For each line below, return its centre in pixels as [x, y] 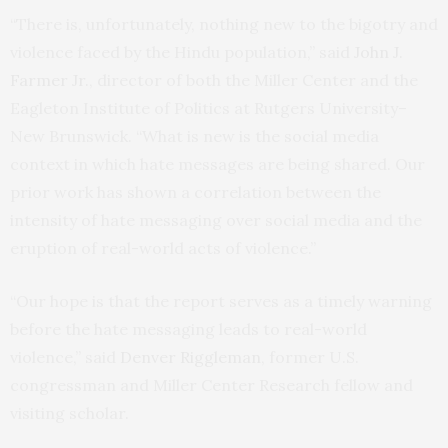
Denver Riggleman [190, 357]
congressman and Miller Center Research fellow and [211, 385]
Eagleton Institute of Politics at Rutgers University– [208, 108]
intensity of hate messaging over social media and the [216, 220]
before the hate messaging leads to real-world [188, 329]
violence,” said [65, 357]
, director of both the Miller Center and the [253, 80]
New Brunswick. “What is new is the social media [194, 136]
